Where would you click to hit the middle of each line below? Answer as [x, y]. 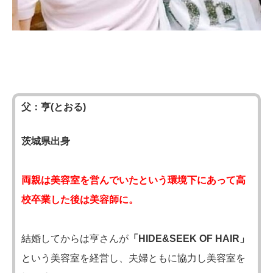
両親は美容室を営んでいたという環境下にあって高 [133, 180]
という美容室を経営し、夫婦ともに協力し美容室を [133, 258]
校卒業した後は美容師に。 [80, 199]
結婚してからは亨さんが [75, 238]
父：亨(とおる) [54, 107]
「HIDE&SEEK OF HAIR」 [189, 238]
